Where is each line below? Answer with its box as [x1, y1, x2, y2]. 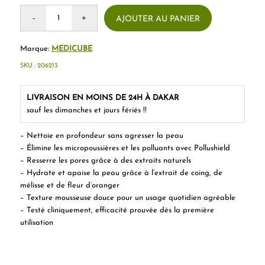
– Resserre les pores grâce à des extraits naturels [20, 157, 191, 165]
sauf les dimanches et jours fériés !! [26, 106, 147, 115]
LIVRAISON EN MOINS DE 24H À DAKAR [26, 94, 179, 102]
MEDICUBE [51, 45, 92, 53]
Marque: [20, 45, 49, 53]
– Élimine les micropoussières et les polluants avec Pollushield [20, 144, 230, 153]
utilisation [20, 219, 53, 227]
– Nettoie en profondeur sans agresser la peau [20, 132, 183, 140]
